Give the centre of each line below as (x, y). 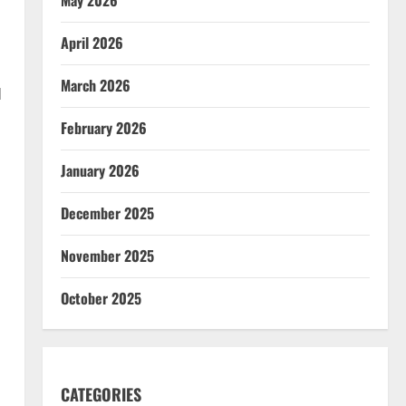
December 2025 (107, 213)
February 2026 (103, 127)
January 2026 (100, 170)
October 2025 (101, 298)
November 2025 (107, 255)
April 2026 (92, 42)
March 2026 (95, 85)
